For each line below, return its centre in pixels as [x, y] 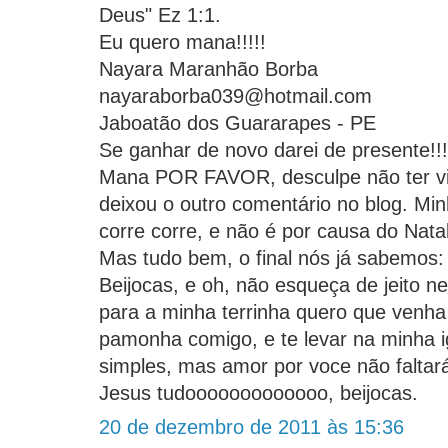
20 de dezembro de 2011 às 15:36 [251, 427]
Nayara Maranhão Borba [208, 69]
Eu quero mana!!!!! [182, 42]
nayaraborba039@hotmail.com [235, 96]
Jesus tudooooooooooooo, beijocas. [258, 393]
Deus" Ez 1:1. [160, 15]
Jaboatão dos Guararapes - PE [237, 123]
